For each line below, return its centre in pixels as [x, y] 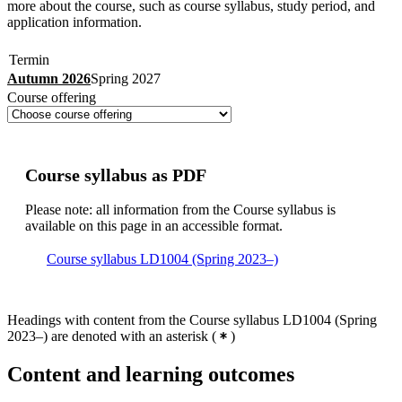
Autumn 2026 [49, 78]
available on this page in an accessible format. [154, 225]
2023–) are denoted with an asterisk [108, 336]
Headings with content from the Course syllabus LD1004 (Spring [192, 319]
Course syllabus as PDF [116, 175]
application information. [74, 22]
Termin [29, 59]
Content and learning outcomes [151, 374]
